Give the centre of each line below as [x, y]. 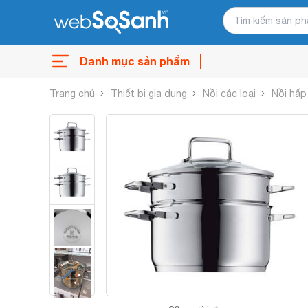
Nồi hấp [289, 93]
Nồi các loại [229, 93]
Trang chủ [72, 93]
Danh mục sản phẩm [135, 61]
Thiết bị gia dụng [149, 93]
